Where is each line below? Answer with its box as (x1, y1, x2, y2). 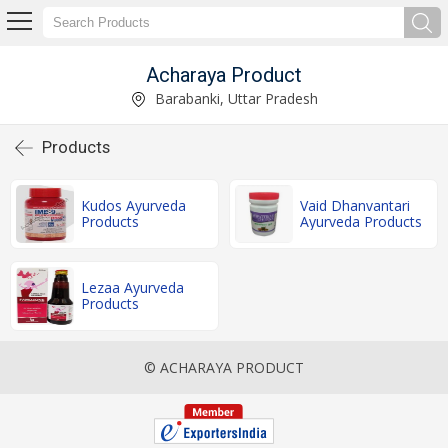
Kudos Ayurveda (81, 196, 186, 215)
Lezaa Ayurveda (81, 278, 184, 297)
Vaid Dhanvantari (300, 196, 410, 215)
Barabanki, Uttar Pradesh (150, 88, 318, 108)
